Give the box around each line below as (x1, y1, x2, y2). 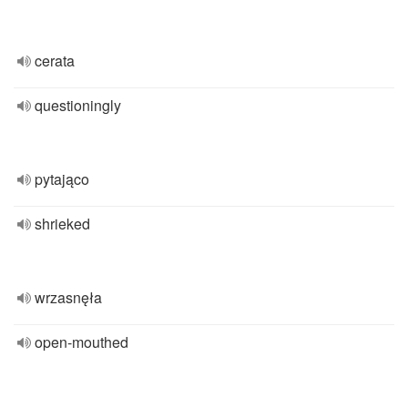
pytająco (35, 168, 89, 189)
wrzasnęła (35, 287, 102, 308)
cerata (35, 50, 75, 71)
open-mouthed (35, 331, 128, 352)
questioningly (35, 95, 121, 116)
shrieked (35, 213, 90, 234)
